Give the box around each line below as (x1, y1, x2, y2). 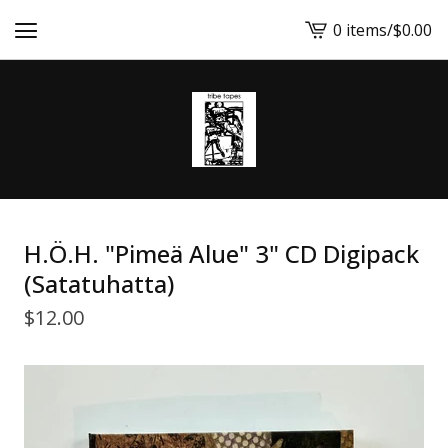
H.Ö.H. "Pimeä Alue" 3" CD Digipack (24, 237, 419, 270)
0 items (333, 18, 387, 41)
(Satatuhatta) (24, 267, 174, 300)
